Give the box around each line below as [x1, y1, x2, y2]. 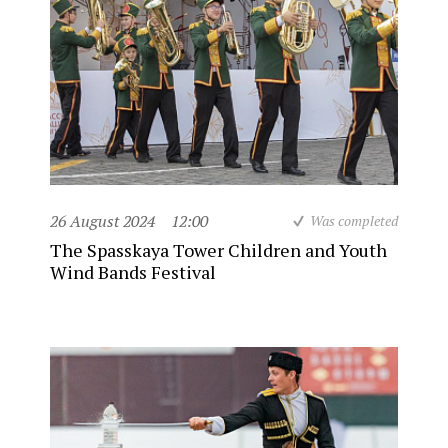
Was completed [310, 211, 398, 230]
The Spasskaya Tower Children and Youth [50, 238, 387, 262]
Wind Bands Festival [50, 260, 216, 284]
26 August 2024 [50, 210, 155, 232]
